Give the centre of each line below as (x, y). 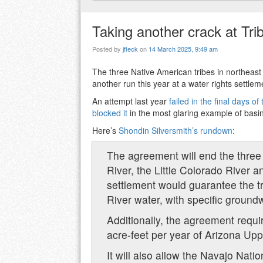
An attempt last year (131, 101)
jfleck (130, 49)
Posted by (107, 49)
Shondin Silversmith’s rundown (174, 131)
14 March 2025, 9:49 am (183, 49)
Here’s (104, 131)
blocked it (110, 113)
